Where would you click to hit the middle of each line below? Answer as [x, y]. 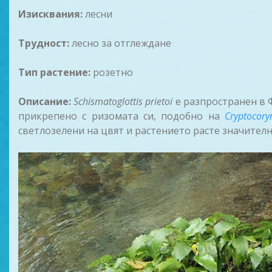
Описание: [45, 101]
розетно [112, 72]
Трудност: [44, 43]
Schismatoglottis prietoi [123, 101]
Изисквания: [50, 14]
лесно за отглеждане [120, 43]
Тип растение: [54, 72]
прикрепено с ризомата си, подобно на [122, 116]
